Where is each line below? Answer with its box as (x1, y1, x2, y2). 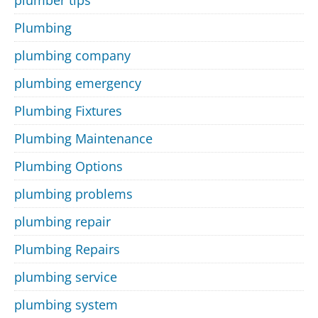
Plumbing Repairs (14, 241, 120, 258)
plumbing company (14, 47, 131, 65)
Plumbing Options (14, 158, 123, 175)
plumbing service (14, 268, 117, 286)
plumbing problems (14, 185, 133, 203)
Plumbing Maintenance (14, 130, 153, 148)
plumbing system (14, 296, 118, 314)
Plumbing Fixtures (14, 102, 122, 120)
